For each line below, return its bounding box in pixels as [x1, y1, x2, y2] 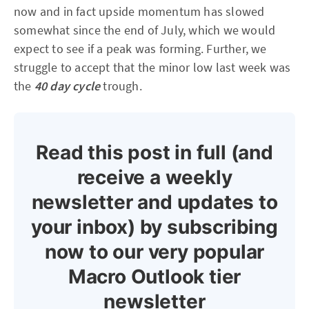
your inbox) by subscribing [31, 215, 278, 239]
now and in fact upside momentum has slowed [14, 3, 265, 20]
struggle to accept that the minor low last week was [14, 59, 291, 76]
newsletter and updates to [31, 190, 278, 215]
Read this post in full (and [36, 141, 273, 165]
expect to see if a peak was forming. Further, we [14, 41, 267, 57]
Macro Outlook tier [68, 265, 241, 289]
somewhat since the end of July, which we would [14, 22, 276, 39]
